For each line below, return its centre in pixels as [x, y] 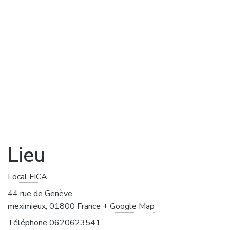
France [89, 206]
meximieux [27, 206]
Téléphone [27, 223]
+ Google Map [129, 206]
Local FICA [27, 176]
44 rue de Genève [40, 193]
